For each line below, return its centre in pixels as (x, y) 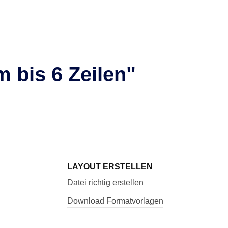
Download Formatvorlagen (115, 201)
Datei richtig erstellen (105, 182)
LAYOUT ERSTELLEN (110, 166)
